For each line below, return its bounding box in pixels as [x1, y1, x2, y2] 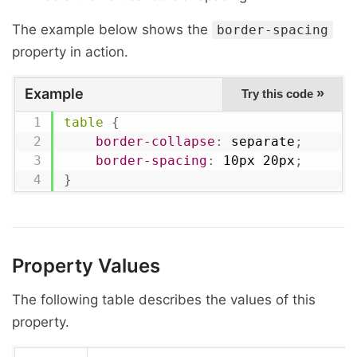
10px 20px [214, 153, 295, 168]
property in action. [12, 44, 128, 60]
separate [222, 134, 295, 149]
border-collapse [95, 134, 215, 149]
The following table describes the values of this [12, 292, 316, 308]
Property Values [12, 254, 160, 277]
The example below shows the [12, 22, 212, 37]
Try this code [241, 87, 316, 100]
